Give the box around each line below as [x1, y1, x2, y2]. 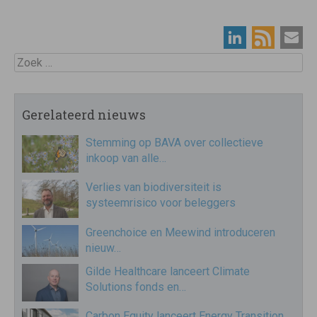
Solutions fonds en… [86, 279, 186, 294]
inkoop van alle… [86, 151, 166, 165]
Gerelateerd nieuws [22, 105, 146, 123]
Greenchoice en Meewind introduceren [86, 225, 275, 239]
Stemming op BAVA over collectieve [86, 135, 263, 149]
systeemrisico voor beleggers [86, 196, 236, 210]
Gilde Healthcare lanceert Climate [86, 264, 250, 278]
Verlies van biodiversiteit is [86, 180, 221, 195]
